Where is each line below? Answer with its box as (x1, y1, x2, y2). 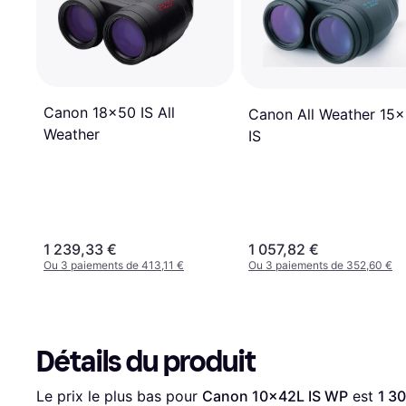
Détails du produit (36, 343, 256, 379)
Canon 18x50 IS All (43, 102, 175, 121)
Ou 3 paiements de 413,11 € (43, 257, 184, 272)
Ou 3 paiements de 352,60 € (248, 257, 392, 272)
